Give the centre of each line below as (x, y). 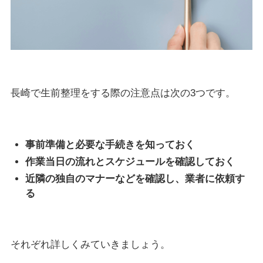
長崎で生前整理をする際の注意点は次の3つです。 (123, 93)
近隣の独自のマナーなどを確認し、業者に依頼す (135, 179)
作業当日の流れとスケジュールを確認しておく (130, 161)
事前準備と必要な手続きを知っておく (110, 144)
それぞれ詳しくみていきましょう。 (90, 244)
